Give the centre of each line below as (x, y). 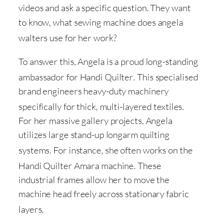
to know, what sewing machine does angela (101, 22)
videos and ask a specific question (83, 8)
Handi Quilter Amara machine (76, 166)
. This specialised (166, 77)
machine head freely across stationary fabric (104, 194)
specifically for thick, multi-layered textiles (101, 107)
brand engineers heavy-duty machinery (94, 91)
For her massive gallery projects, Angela (95, 121)
